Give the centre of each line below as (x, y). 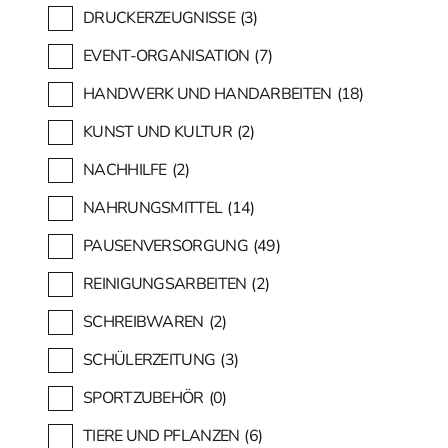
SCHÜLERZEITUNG (149, 359)
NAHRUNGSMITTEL (153, 207)
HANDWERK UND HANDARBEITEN (207, 93)
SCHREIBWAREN (143, 321)
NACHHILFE (125, 169)
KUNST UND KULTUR (157, 131)
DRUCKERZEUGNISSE (159, 17)
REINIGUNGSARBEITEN (165, 283)
